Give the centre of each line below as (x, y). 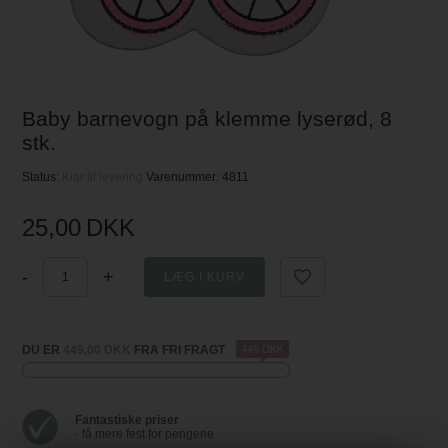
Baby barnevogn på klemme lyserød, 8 (207, 119)
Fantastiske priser (127, 420)
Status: (42, 177)
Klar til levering (104, 177)
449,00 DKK (97, 350)
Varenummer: (184, 177)
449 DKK (263, 349)
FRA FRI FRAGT (178, 350)
